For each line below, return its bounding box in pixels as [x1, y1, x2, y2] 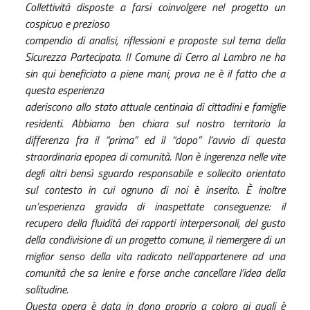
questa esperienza [25, 81, 107, 98]
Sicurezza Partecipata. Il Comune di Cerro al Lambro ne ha [25, 48, 285, 65]
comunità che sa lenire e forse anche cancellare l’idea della [25, 264, 285, 281]
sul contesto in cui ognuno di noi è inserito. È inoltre [25, 181, 285, 198]
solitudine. [25, 280, 71, 298]
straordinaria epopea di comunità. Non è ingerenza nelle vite [25, 147, 285, 165]
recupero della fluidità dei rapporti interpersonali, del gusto [25, 214, 285, 231]
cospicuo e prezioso [25, 15, 112, 32]
